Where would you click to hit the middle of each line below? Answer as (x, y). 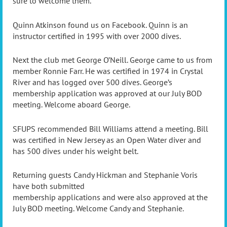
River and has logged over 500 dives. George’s (92, 82)
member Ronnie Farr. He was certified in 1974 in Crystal (108, 71)
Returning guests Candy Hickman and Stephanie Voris (105, 175)
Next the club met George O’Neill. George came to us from (112, 60)
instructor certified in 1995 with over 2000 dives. (97, 36)
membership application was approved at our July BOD (107, 93)
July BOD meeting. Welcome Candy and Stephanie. (98, 209)
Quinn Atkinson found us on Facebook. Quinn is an (100, 25)
